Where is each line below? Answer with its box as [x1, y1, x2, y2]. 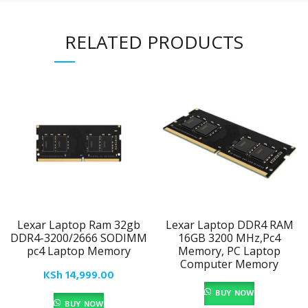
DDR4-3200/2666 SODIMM [10, 230, 147, 246]
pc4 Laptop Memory [27, 243, 131, 259]
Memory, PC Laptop [178, 243, 280, 259]
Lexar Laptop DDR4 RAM [165, 217, 294, 233]
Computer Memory [180, 256, 278, 272]
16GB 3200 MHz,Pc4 [178, 230, 280, 246]
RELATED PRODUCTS [65, 30, 243, 55]
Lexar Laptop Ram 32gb [17, 217, 140, 233]
